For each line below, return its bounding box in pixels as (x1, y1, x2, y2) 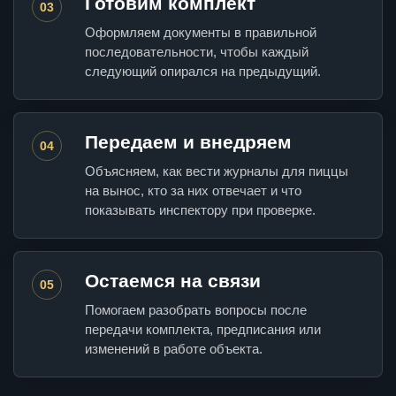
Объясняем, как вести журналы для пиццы (85, 164, 348, 179)
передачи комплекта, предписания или (85, 322, 321, 338)
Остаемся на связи (85, 270, 261, 292)
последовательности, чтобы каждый (85, 44, 308, 60)
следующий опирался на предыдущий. (85, 64, 321, 80)
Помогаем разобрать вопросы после (85, 302, 307, 318)
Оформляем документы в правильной (85, 25, 316, 41)
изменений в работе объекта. (85, 341, 263, 357)
